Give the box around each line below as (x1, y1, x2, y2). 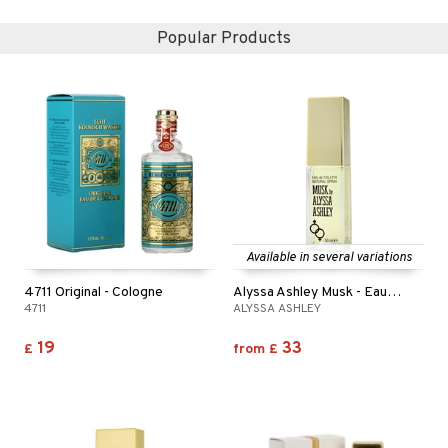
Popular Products (157, 28, 291, 49)
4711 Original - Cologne (24, 284, 163, 301)
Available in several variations (245, 250, 412, 266)
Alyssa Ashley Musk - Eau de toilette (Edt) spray (387, 284, 401, 301)
